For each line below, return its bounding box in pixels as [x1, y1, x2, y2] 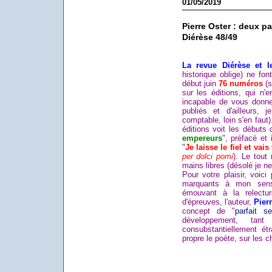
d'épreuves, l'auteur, [182, 197, 251, 207]
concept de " [182, 206, 235, 216]
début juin [182, 79, 219, 89]
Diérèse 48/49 [182, 33, 237, 42]
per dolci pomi [182, 152, 234, 161]
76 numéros [218, 79, 263, 89]
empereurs [182, 134, 222, 143]
